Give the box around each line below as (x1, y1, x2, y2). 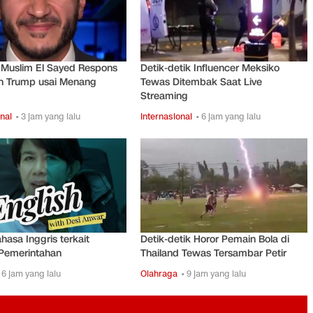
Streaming (140, 89, 189, 103)
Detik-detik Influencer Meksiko (140, 61, 280, 75)
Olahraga (140, 267, 178, 279)
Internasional (140, 110, 193, 123)
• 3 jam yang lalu (15, 110, 80, 123)
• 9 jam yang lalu (181, 267, 247, 279)
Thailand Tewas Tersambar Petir (140, 246, 287, 260)
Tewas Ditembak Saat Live (140, 75, 263, 89)
